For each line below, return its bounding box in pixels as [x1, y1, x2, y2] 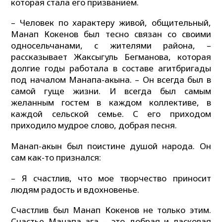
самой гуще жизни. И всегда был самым [11, 85, 211, 97]
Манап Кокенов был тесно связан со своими [11, 28, 211, 40]
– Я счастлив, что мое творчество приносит [11, 172, 211, 184]
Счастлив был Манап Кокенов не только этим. [11, 204, 211, 216]
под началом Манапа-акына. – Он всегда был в [11, 74, 211, 86]
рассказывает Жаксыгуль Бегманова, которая [11, 51, 211, 63]
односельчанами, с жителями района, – [11, 40, 211, 52]
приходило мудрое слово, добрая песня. [11, 119, 177, 131]
